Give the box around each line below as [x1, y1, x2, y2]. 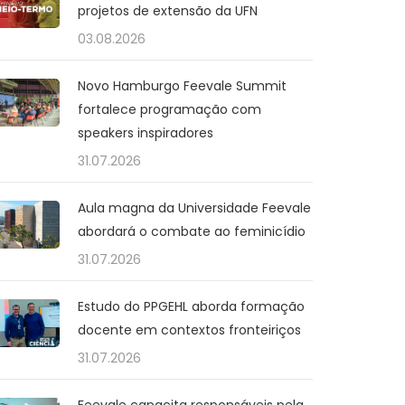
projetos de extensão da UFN [78, 2, 258, 20]
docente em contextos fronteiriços [78, 321, 301, 339]
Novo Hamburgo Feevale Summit [78, 77, 287, 95]
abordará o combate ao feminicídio [78, 222, 306, 240]
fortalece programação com [78, 100, 261, 118]
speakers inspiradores [78, 124, 213, 142]
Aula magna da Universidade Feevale [78, 199, 311, 217]
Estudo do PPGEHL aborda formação [78, 297, 305, 316]
